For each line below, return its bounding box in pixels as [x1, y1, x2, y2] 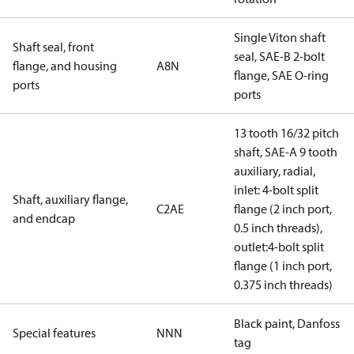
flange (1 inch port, [234, 258, 332, 273]
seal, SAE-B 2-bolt [234, 48, 325, 64]
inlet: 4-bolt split [234, 182, 318, 198]
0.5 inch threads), [234, 220, 322, 235]
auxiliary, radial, [234, 163, 315, 179]
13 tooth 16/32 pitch [234, 125, 339, 141]
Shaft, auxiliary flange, [13, 191, 128, 207]
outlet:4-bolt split [234, 239, 324, 254]
